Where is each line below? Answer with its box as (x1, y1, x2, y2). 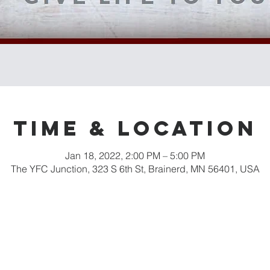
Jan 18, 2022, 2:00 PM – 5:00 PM (65, 149, 205, 162)
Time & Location (13, 115, 257, 141)
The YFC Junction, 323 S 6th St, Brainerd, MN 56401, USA (10, 163, 260, 175)
